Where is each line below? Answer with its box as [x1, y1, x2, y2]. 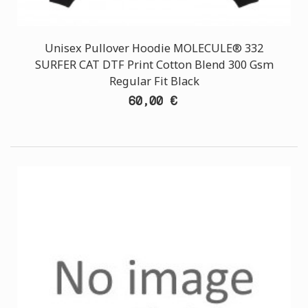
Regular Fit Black [109, 74, 199, 89]
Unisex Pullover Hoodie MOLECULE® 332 [45, 41, 263, 56]
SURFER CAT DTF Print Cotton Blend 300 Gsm [34, 57, 274, 72]
